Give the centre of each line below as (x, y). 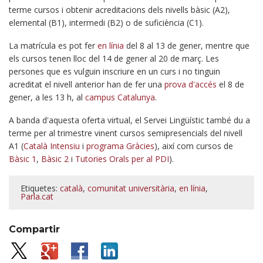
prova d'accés (190, 84)
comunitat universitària (131, 188)
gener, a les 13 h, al (47, 97)
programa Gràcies (120, 146)
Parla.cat (37, 196)
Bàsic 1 (23, 159)
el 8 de (230, 84)
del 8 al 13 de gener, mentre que (187, 45)
